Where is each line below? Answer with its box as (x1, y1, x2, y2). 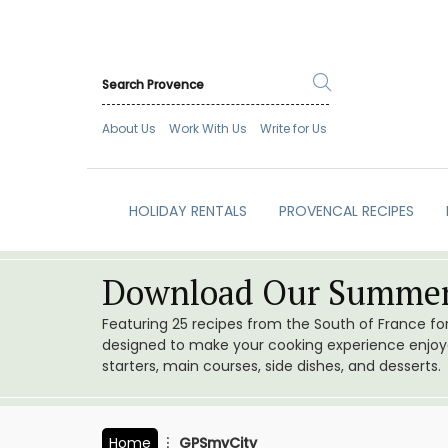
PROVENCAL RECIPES (278, 201, 414, 222)
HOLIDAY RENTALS (128, 201, 247, 222)
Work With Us (169, 120, 247, 138)
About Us (102, 120, 156, 138)
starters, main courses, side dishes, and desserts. (102, 356, 441, 377)
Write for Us (260, 120, 327, 138)
